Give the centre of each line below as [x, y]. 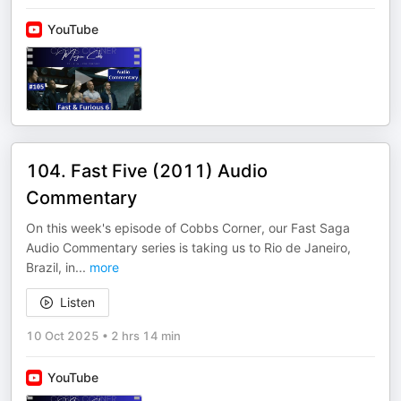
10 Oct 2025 [63, 336]
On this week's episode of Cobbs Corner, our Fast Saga [188, 228]
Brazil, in [51, 267]
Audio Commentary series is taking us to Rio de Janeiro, [188, 247]
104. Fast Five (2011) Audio [147, 171]
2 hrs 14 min [146, 336]
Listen [77, 302]
